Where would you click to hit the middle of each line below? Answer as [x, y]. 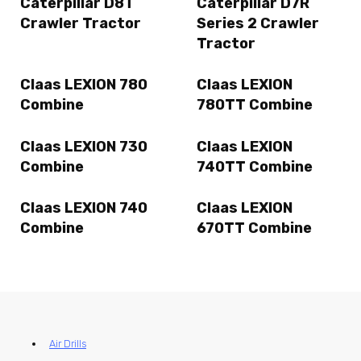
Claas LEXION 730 [84, 146]
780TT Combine [255, 105]
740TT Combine [255, 166]
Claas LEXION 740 [84, 208]
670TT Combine [254, 228]
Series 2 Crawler [258, 24]
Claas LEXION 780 [84, 85]
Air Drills [68, 344]
